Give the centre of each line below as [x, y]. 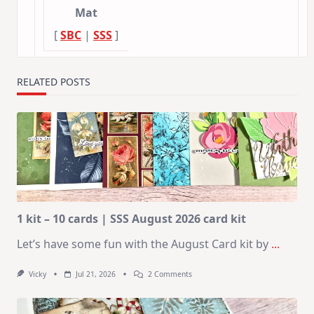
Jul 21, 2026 [95, 274]
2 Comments [170, 274]
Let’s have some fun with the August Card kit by [143, 244]
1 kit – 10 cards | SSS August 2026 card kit [131, 219]
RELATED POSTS [54, 82]
